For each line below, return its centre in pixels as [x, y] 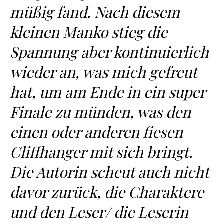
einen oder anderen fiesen [96, 132]
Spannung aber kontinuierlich [109, 52]
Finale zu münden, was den [100, 112]
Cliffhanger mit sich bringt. [101, 152]
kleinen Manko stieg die [89, 32]
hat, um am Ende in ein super [108, 92]
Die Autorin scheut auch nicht [109, 172]
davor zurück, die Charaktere [107, 192]
